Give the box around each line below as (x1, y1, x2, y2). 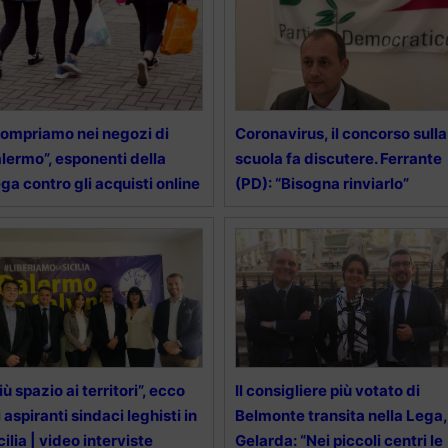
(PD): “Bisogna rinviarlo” (234, 173, 409, 193)
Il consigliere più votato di (234, 380, 420, 400)
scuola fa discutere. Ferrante (234, 148, 442, 168)
